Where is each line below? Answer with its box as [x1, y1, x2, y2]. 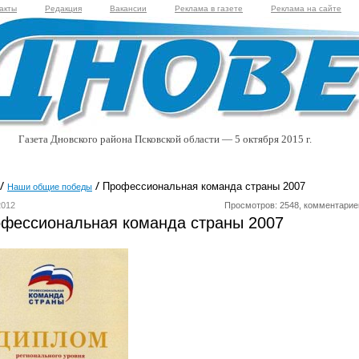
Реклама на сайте [271, 4, 341, 13]
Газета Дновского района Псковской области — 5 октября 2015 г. [18, 133, 312, 145]
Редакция [45, 4, 82, 13]
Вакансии [110, 4, 147, 13]
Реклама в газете [175, 4, 243, 13]
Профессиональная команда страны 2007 [99, 180, 305, 192]
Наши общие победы [7, 182, 92, 192]
